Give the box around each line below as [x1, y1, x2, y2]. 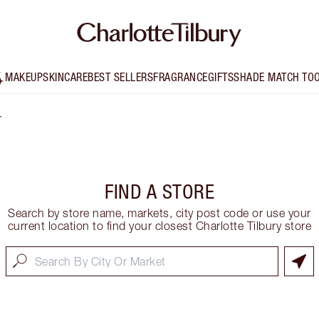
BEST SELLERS [88, 70, 154, 84]
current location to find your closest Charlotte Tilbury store [7, 219, 312, 233]
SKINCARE [43, 70, 88, 84]
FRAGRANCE [153, 70, 208, 84]
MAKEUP [5, 70, 43, 84]
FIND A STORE [105, 180, 214, 204]
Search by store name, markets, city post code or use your [8, 206, 311, 220]
